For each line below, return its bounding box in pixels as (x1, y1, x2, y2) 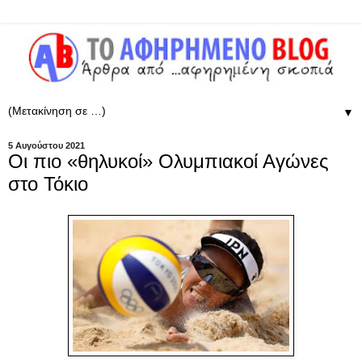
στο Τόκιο (8, 172, 88, 195)
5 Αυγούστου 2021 (8, 140, 85, 150)
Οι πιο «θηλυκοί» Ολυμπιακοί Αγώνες (8, 149, 329, 172)
